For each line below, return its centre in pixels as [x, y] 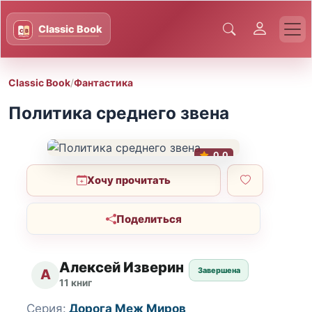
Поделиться [149, 219]
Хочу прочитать [129, 180]
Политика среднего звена [119, 113]
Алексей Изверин [122, 267]
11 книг [76, 283]
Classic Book [39, 82]
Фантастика [103, 82]
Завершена [219, 271]
